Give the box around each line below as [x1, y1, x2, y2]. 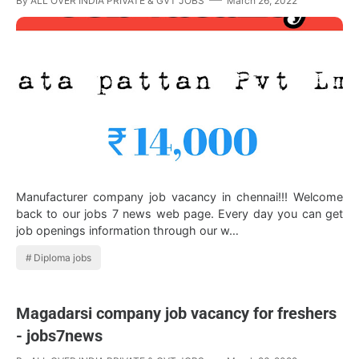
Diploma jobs [34, 251, 92, 264]
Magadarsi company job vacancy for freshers [16, 303, 337, 323]
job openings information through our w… [16, 223, 239, 237]
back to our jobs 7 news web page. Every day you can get [16, 206, 343, 220]
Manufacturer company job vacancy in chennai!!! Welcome [16, 189, 343, 204]
